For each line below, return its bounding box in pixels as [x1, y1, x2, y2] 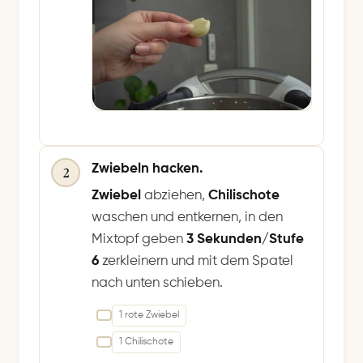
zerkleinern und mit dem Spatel [102, 254, 293, 268]
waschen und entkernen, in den [92, 210, 283, 224]
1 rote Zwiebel [119, 310, 179, 320]
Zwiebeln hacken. [92, 161, 203, 176]
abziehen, [141, 188, 208, 203]
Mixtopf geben [92, 232, 186, 246]
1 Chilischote [119, 336, 173, 347]
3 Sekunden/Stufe [186, 232, 304, 246]
